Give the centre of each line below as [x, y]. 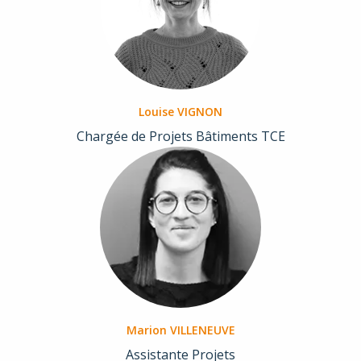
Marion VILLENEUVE [180, 330]
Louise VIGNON [180, 112]
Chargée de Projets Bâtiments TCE [180, 137]
